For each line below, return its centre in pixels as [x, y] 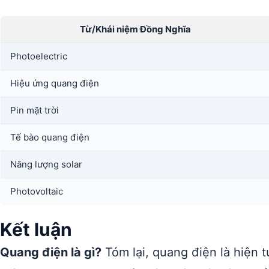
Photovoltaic [37, 191]
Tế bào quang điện [50, 137]
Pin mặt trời [35, 110]
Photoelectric [39, 56]
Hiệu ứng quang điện [55, 83]
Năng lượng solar [46, 164]
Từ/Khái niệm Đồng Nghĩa [135, 29]
